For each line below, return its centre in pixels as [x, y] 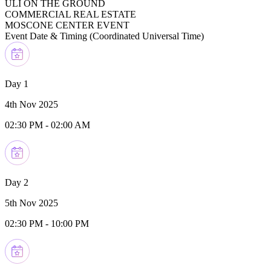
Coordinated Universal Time [147, 36]
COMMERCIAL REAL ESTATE [70, 14]
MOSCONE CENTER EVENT [67, 25]
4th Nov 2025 [31, 104]
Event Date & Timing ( [49, 36]
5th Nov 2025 [31, 203]
